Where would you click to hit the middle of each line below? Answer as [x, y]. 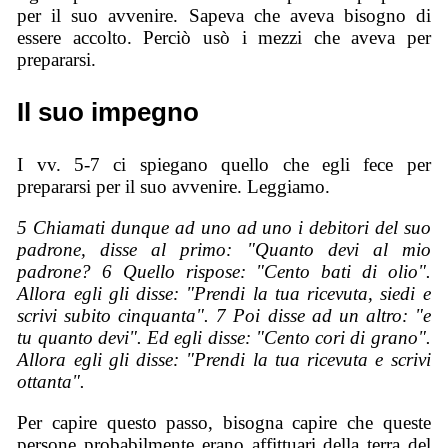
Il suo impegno [108, 112]
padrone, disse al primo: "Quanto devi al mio [224, 250]
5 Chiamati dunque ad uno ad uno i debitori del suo [224, 228]
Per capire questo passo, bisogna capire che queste [224, 422]
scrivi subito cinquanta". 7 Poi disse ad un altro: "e [224, 316]
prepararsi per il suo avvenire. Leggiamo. [174, 187]
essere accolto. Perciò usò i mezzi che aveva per [224, 38]
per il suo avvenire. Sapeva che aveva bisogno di [224, 16]
